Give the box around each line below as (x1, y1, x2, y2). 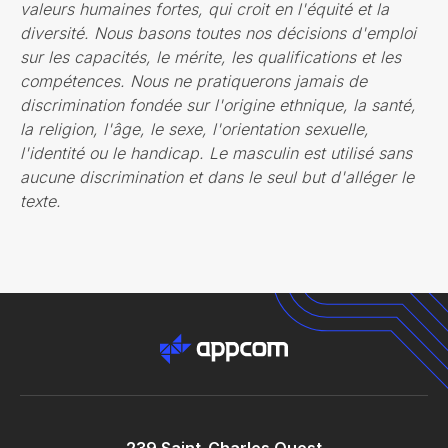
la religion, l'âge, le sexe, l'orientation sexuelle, (20, 119, 369, 140)
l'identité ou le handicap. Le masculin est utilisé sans (20, 143, 412, 164)
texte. (20, 191, 61, 212)
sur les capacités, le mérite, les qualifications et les (20, 47, 401, 68)
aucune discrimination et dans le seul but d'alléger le (20, 167, 414, 188)
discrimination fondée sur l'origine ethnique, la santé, (20, 95, 416, 116)
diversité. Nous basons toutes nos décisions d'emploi (20, 23, 416, 44)
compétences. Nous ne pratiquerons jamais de (20, 71, 367, 92)
